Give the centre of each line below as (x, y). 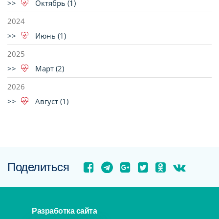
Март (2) (49, 69)
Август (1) (51, 101)
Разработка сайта (64, 211)
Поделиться (38, 167)
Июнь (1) (50, 36)
